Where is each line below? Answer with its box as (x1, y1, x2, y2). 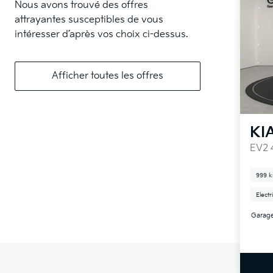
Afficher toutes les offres (52, 70, 163, 82)
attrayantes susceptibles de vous (15, 14, 163, 26)
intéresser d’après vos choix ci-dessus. (15, 29, 188, 40)
